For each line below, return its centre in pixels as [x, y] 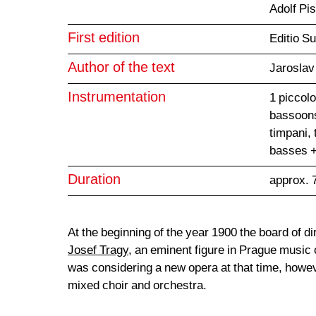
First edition [104, 39]
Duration [94, 181]
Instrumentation [117, 98]
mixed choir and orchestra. [137, 286]
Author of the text [121, 68]
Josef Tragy [98, 251]
